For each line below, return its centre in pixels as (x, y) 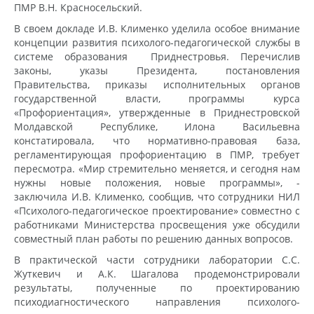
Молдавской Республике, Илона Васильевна (157, 126)
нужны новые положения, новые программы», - (157, 182)
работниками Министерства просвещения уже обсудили (157, 224)
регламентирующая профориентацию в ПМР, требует (157, 154)
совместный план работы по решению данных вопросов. (153, 238)
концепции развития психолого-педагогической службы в (157, 42)
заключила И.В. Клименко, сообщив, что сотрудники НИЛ (157, 196)
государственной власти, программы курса (157, 98)
